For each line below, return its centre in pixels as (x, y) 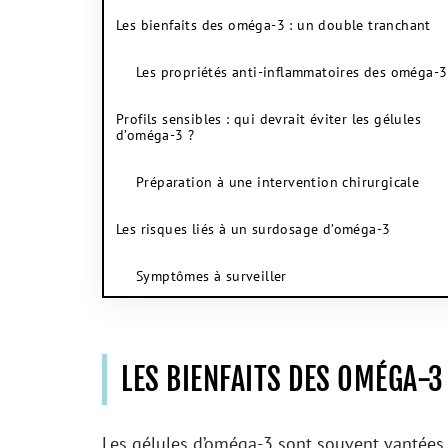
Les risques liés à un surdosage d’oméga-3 (253, 229)
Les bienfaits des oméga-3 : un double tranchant (273, 25)
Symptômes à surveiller (211, 276)
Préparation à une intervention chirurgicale (278, 182)
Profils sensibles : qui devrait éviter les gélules (268, 119)
